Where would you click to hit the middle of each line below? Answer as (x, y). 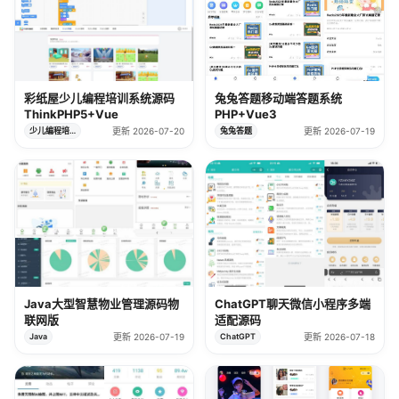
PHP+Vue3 (246, 114)
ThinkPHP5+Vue (71, 114)
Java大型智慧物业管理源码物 (102, 304)
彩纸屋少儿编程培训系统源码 (99, 98)
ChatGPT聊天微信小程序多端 (293, 304)
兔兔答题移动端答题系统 (278, 98)
